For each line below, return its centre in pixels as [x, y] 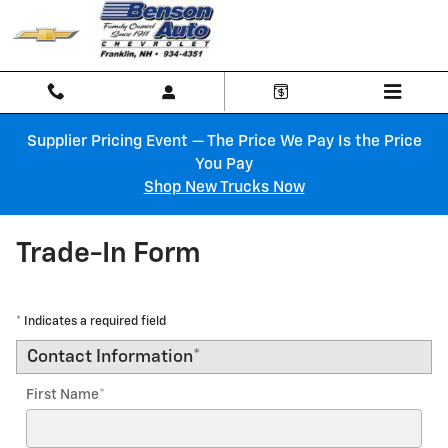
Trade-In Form [108, 254]
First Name [62, 395]
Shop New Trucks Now [224, 187]
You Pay [224, 164]
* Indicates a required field [91, 321]
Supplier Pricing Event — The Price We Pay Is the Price [224, 141]
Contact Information [110, 357]
